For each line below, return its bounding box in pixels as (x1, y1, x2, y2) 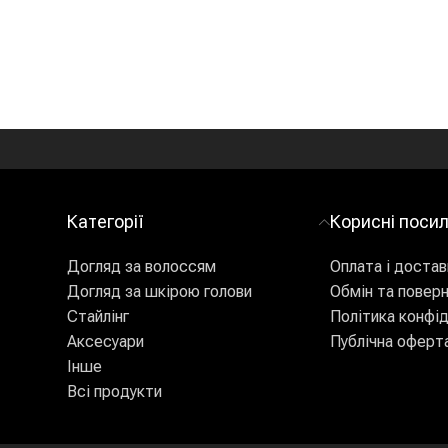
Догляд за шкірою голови (66, 282, 252, 301)
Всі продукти (66, 382, 162, 401)
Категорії (66, 211, 144, 232)
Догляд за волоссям (66, 257, 216, 276)
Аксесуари (66, 332, 144, 351)
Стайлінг (66, 307, 129, 326)
